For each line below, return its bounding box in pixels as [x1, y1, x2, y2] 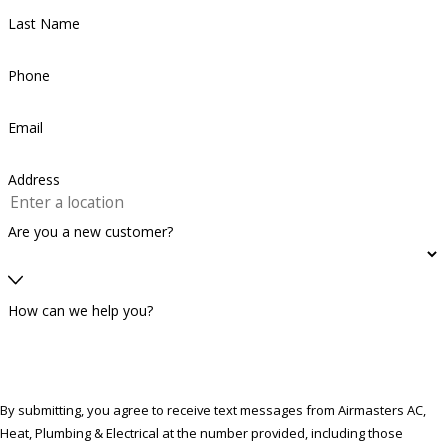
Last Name [7, 14, 80, 34]
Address [7, 169, 60, 189]
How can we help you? [7, 301, 153, 321]
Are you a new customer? [7, 221, 173, 241]
